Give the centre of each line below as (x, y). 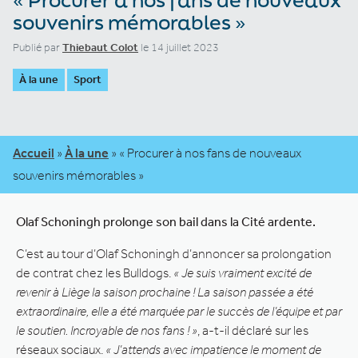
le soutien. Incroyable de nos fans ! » (107, 330)
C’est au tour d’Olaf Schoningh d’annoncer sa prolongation (174, 253)
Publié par (38, 47)
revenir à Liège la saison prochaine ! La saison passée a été (165, 292)
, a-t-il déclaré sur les (253, 330)
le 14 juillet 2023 (179, 47)
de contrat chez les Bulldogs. (95, 272)
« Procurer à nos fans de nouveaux (210, 153)
